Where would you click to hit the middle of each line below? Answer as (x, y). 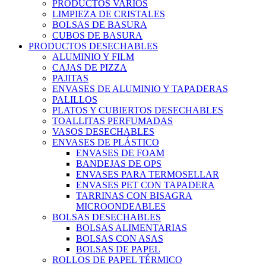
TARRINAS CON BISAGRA (134, 195)
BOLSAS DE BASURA (100, 24)
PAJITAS (70, 78)
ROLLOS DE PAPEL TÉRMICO (117, 259)
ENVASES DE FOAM (120, 153)
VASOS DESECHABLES (103, 131)
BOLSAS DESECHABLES (107, 217)
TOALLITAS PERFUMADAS (113, 121)
